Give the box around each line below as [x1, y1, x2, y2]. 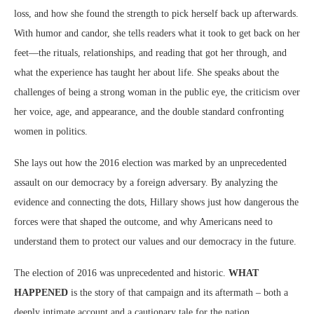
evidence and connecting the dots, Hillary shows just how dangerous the [14, 197, 299, 208]
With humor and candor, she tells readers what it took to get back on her [14, 28, 300, 39]
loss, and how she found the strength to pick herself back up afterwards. [14, 8, 299, 20]
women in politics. [14, 126, 88, 137]
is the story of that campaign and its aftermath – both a [68, 287, 288, 299]
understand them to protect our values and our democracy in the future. [14, 236, 296, 247]
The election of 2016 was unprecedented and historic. [14, 268, 228, 279]
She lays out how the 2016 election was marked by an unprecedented [14, 158, 287, 169]
